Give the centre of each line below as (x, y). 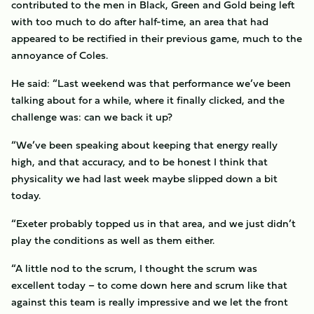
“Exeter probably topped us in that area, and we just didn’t (153, 223)
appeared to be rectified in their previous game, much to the (157, 38)
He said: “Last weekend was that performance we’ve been (151, 83)
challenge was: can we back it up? (92, 117)
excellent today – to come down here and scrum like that (149, 285)
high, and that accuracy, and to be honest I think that (139, 162)
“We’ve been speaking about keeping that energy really (144, 145)
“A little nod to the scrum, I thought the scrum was (134, 268)
